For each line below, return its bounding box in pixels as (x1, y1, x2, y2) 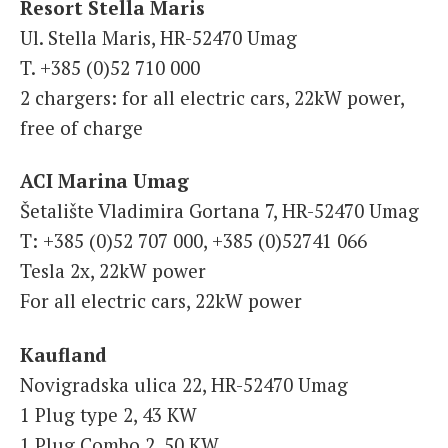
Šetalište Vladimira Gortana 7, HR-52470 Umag (20, 198, 419, 224)
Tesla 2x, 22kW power (20, 258, 206, 284)
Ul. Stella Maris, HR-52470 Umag (20, 24, 297, 50)
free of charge (20, 114, 143, 140)
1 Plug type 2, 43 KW (20, 402, 197, 428)
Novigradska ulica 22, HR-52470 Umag (20, 372, 348, 398)
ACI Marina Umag (20, 168, 189, 194)
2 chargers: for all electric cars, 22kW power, (20, 84, 404, 110)
